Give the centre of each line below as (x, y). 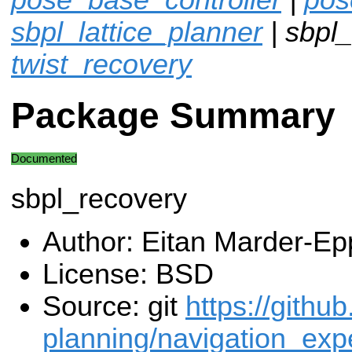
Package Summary (173, 116)
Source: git (114, 307)
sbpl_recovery (99, 198)
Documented (44, 158)
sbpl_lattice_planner (137, 32)
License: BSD (128, 275)
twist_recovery (101, 64)
